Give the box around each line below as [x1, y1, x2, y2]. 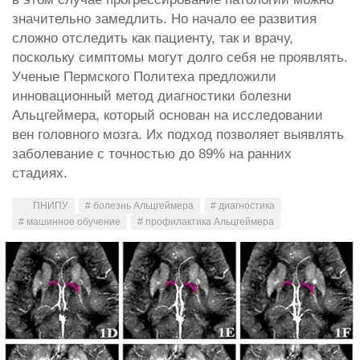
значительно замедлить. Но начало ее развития [12, 10, 317, 27]
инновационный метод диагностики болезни [12, 88, 292, 104]
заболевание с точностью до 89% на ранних [12, 145, 292, 162]
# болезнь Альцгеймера [85, 199, 194, 211]
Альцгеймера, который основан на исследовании [12, 107, 323, 123]
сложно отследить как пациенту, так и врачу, [12, 30, 293, 46]
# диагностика [211, 199, 275, 211]
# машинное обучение [18, 215, 121, 227]
